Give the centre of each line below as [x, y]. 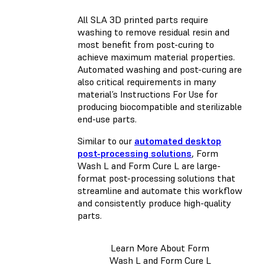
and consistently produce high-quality [154, 203]
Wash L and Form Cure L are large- [149, 166]
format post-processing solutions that [156, 178]
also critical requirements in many [147, 82]
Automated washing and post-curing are [160, 70]
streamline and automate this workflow [160, 191]
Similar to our [106, 141]
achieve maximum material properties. [156, 57]
